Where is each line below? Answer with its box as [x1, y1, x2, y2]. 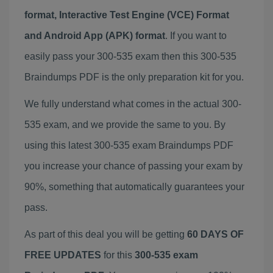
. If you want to [165, 30, 227, 41]
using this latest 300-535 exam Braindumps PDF [24, 140, 233, 151]
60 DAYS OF [187, 229, 244, 239]
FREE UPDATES [24, 250, 101, 260]
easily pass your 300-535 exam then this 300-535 [24, 51, 236, 62]
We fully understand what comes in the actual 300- [24, 99, 241, 109]
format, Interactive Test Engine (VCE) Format [24, 10, 229, 20]
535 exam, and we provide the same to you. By [24, 119, 225, 130]
